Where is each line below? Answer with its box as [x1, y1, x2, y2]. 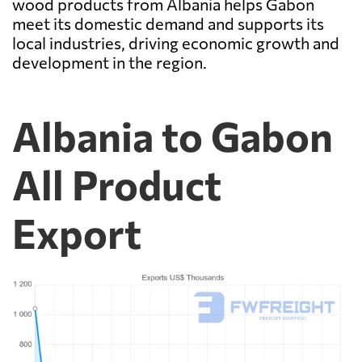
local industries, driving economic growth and [12, 33, 339, 53]
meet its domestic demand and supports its [12, 14, 324, 34]
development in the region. [12, 53, 207, 73]
